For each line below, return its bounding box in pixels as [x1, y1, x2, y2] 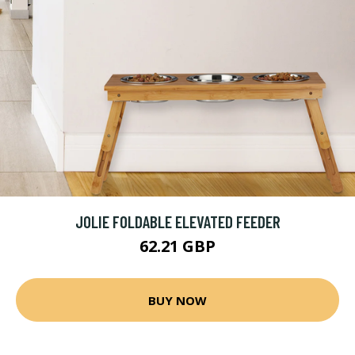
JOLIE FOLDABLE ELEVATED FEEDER [74, 212, 281, 231]
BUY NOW [148, 292, 207, 308]
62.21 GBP [139, 235, 216, 257]
